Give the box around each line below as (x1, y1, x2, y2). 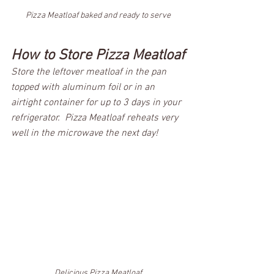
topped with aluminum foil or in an (11, 81, 157, 94)
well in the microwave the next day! (11, 127, 160, 140)
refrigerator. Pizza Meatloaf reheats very (11, 112, 180, 125)
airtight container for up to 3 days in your (11, 97, 183, 109)
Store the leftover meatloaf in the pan (11, 66, 169, 79)
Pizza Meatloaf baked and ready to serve (25, 10, 171, 21)
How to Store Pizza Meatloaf (11, 47, 185, 65)
